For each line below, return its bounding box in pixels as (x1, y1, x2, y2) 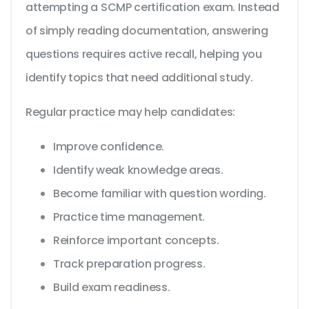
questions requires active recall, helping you (26, 46, 262, 63)
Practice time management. (53, 209, 205, 226)
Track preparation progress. (53, 256, 206, 272)
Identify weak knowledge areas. (53, 162, 223, 179)
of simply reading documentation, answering (26, 23, 268, 39)
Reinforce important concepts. (53, 232, 219, 249)
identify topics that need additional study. (26, 70, 253, 86)
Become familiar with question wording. (53, 186, 266, 202)
